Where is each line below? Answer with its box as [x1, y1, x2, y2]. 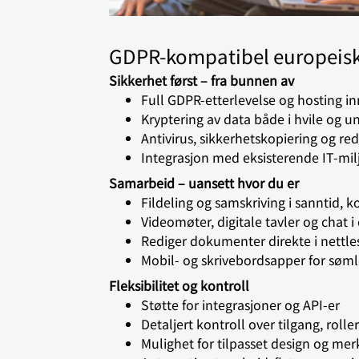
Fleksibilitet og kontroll [109, 276, 249, 296]
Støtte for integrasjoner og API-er [141, 295, 340, 315]
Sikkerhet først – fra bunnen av [109, 71, 294, 91]
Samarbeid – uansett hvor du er [109, 173, 299, 193]
